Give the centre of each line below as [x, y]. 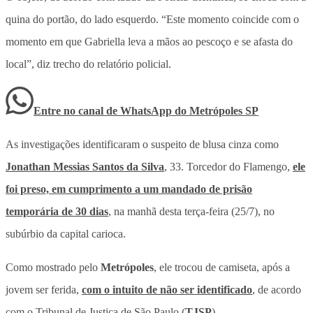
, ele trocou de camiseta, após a [222, 267]
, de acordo [277, 289]
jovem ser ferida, [44, 289]
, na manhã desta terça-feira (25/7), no [191, 211]
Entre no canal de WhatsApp [104, 110]
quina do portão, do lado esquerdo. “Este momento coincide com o [152, 19]
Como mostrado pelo [53, 267]
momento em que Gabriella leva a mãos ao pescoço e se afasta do [149, 41]
